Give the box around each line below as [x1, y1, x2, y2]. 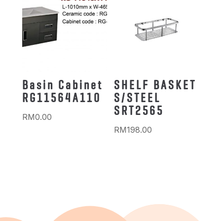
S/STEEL [114, 89, 161, 107]
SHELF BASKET [114, 76, 197, 94]
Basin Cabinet [22, 76, 103, 94]
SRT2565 [114, 102, 164, 119]
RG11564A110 [22, 89, 101, 107]
